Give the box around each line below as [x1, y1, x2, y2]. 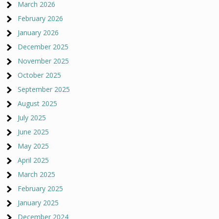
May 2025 [18, 141, 49, 151]
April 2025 [18, 155, 49, 165]
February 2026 [18, 14, 64, 23]
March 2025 [18, 170, 56, 179]
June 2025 [18, 127, 49, 136]
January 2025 [18, 198, 59, 207]
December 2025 [18, 42, 69, 51]
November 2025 [18, 56, 69, 66]
